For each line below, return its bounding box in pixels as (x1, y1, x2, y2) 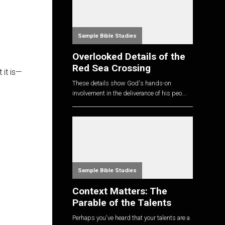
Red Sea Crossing (72, 62, 151, 74)
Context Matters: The (72, 185, 167, 197)
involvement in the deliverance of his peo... (72, 89, 186, 97)
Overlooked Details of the (72, 50, 185, 62)
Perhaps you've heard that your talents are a (72, 214, 190, 222)
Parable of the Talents (72, 196, 171, 208)
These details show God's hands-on (72, 79, 171, 87)
